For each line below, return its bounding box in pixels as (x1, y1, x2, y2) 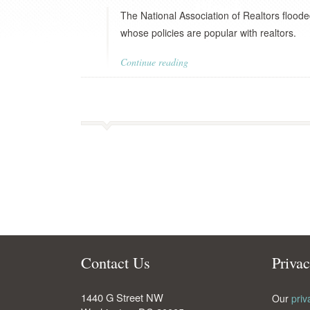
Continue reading (120, 55, 188, 69)
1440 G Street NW (81, 290, 163, 304)
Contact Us (81, 252, 150, 273)
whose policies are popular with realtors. (120, 26, 296, 39)
